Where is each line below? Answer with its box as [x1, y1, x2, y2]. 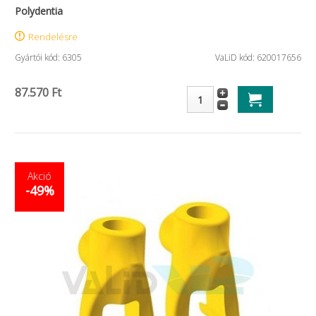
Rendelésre [28, 30, 78, 43]
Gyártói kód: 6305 [15, 51, 82, 63]
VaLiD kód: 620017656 [215, 51, 301, 63]
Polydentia [15, 4, 63, 18]
